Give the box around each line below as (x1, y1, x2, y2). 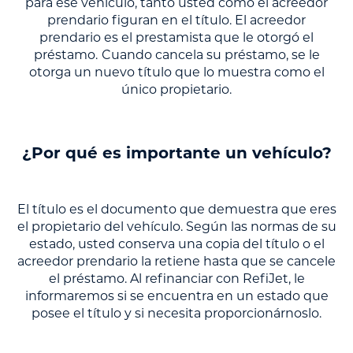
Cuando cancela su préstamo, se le (101, 49, 320, 62)
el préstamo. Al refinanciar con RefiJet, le (48, 273, 305, 286)
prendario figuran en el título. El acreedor (47, 14, 306, 28)
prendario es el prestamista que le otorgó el (39, 32, 314, 45)
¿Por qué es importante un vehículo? (21, 146, 332, 162)
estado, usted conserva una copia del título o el (28, 238, 325, 251)
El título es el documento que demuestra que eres (17, 203, 336, 217)
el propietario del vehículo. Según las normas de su (17, 221, 336, 234)
